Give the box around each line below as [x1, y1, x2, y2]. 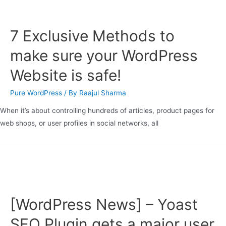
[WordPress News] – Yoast [10, 195, 198, 213]
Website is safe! [10, 66, 121, 84]
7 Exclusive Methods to [10, 26, 175, 45]
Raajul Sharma [79, 88, 126, 97]
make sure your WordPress [10, 46, 198, 65]
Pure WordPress [10, 88, 62, 97]
